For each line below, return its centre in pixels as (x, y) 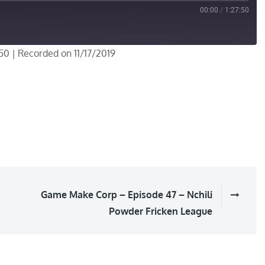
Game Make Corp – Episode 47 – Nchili (127, 195)
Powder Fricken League (161, 211)
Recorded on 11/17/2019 (67, 54)
